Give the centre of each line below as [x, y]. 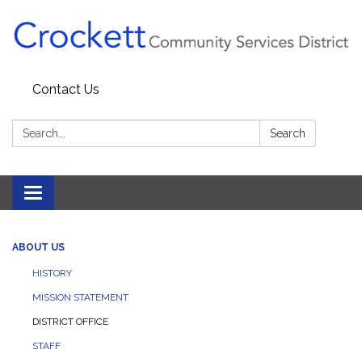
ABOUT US [38, 248]
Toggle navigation [86, 195]
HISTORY [52, 274]
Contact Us [66, 90]
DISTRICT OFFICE [70, 322]
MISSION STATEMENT [80, 298]
